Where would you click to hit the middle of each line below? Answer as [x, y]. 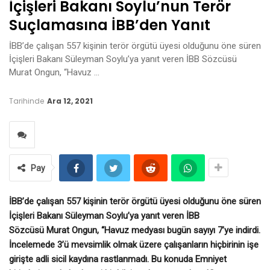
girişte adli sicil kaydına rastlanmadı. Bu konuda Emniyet [118, 259]
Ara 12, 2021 [70, 101]
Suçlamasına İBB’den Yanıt [110, 25]
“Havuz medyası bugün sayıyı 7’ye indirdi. [181, 230]
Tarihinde [27, 101]
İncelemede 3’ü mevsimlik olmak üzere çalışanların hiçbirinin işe [134, 244]
